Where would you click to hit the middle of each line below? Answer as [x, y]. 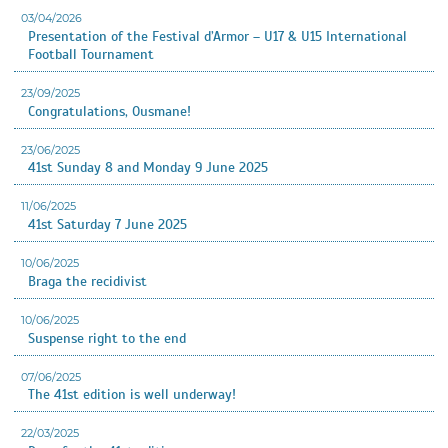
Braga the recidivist [87, 281]
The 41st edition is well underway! [132, 395]
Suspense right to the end [107, 338]
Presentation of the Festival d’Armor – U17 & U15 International [217, 36]
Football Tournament [91, 54]
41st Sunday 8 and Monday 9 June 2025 [148, 168]
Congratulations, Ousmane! [109, 111]
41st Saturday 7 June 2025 [107, 225]
